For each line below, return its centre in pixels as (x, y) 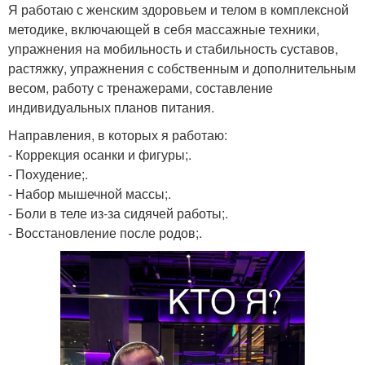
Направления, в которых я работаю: (118, 134)
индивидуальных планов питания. (111, 107)
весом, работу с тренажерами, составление (141, 87)
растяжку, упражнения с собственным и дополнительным (182, 68)
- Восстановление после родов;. (105, 232)
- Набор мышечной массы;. (90, 193)
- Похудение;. (48, 174)
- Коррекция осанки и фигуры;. (100, 154)
